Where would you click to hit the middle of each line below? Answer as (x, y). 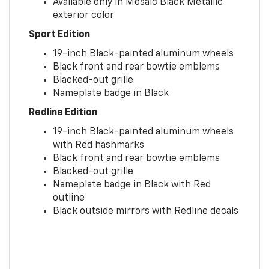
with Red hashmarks (98, 145)
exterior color (83, 15)
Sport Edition (59, 35)
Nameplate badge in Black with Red (131, 185)
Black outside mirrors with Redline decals (145, 211)
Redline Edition (63, 113)
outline (68, 198)
